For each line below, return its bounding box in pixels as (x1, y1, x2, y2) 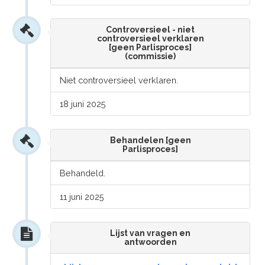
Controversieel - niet (106, 25, 195, 34)
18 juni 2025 (60, 99, 106, 109)
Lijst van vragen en (110, 228, 190, 238)
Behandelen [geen (109, 135, 191, 145)
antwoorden (124, 237, 177, 247)
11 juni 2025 (60, 192, 105, 202)
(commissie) (125, 51, 176, 61)
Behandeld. (60, 168, 106, 178)
